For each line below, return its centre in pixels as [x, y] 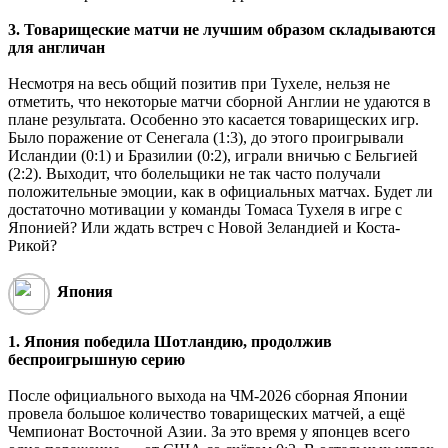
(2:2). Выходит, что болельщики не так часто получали [194, 173]
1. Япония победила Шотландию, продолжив [170, 341]
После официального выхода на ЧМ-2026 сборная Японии [208, 395]
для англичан [56, 47]
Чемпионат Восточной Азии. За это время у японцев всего [209, 431]
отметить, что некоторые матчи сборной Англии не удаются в [219, 101]
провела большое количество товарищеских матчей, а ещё [206, 413]
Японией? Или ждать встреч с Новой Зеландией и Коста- [204, 227]
